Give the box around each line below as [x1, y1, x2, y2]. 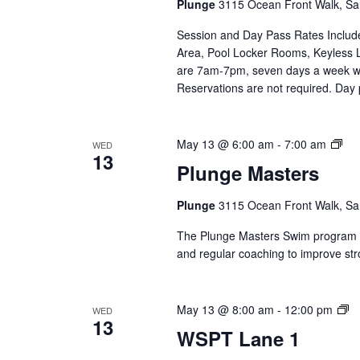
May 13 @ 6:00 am [176, 136, 274, 152]
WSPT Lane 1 [176, 325, 300, 352]
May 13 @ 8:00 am [176, 301, 274, 317]
